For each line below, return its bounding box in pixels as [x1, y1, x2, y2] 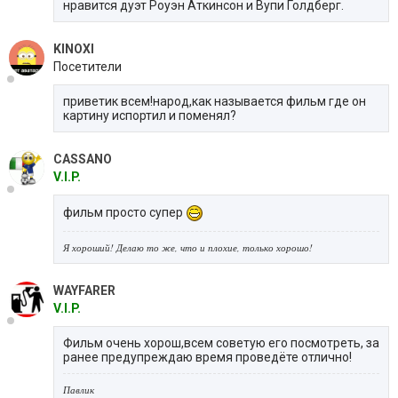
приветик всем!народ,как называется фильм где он [63, 93, 366, 108]
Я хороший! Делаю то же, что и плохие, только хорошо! [63, 240, 313, 254]
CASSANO [53, 151, 112, 166]
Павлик [63, 382, 94, 396]
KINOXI [53, 41, 94, 56]
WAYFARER [53, 283, 115, 298]
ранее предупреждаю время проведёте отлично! [63, 349, 352, 364]
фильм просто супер [63, 204, 186, 219]
